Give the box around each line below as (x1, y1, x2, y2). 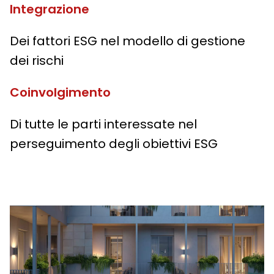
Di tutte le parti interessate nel (10, 116, 197, 133)
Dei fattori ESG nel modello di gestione (10, 32, 245, 50)
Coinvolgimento (10, 84, 111, 102)
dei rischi (10, 52, 64, 70)
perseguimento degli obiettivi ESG (10, 135, 218, 153)
